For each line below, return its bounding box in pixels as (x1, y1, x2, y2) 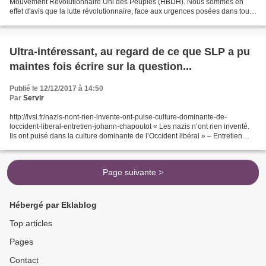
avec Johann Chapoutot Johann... (9, 141, 118, 150)
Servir (23, 93, 44, 102)
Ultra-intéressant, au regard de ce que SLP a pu (9, 45, 250, 58)
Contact (9, 255, 39, 265)
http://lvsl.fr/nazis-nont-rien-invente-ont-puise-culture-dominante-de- (9, 112, 227, 121)
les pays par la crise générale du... (9, 16, 120, 25)
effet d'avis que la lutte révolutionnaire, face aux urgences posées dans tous (9, 7, 253, 15)
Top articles (9, 218, 52, 228)
